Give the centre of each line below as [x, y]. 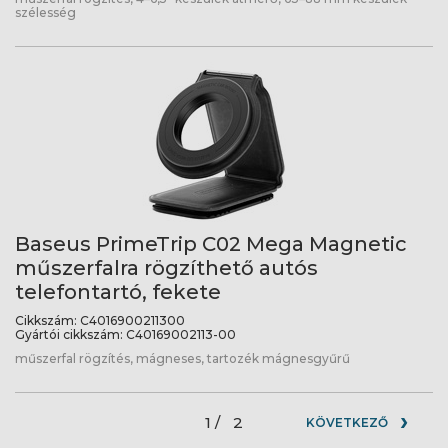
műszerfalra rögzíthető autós [166, 268]
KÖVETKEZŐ [347, 422]
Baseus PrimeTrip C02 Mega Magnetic [211, 244]
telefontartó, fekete [118, 292]
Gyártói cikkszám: [69, 334]
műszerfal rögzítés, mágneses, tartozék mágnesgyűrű [182, 358]
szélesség [45, 12]
